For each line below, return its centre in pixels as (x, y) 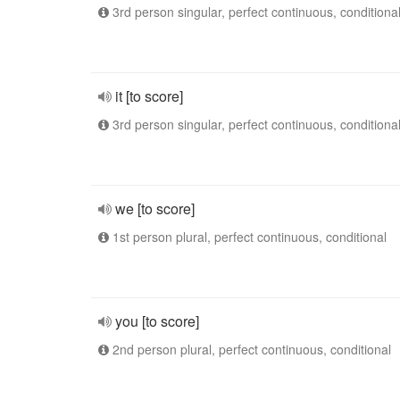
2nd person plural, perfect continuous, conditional (250, 349)
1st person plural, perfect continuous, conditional (248, 237)
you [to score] (157, 321)
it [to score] (149, 96)
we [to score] (155, 208)
